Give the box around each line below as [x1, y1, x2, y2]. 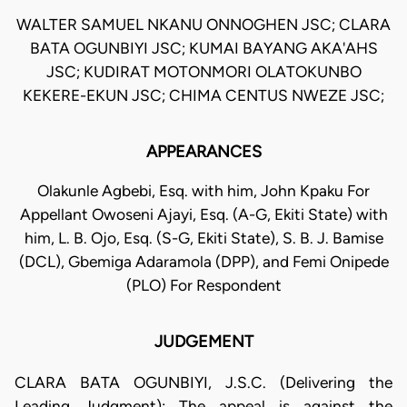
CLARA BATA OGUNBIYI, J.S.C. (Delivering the [15, 372, 392, 392]
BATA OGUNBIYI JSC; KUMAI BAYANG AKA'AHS [29, 39, 378, 58]
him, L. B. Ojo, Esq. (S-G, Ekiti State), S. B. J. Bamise [24, 229, 383, 248]
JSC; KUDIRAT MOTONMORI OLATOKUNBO [45, 63, 362, 82]
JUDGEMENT [154, 332, 253, 352]
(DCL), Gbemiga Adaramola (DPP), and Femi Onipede [18, 253, 389, 272]
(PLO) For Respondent [125, 276, 282, 295]
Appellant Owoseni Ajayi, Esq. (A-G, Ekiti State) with [19, 205, 388, 224]
